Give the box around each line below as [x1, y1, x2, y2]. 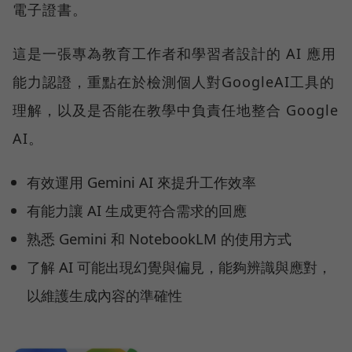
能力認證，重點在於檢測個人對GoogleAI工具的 [13, 71, 335, 91]
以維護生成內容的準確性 [27, 284, 183, 305]
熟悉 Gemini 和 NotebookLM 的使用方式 [27, 228, 292, 248]
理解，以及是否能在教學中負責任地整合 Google [13, 100, 339, 119]
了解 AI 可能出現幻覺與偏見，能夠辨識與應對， [27, 256, 332, 277]
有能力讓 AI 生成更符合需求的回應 [27, 200, 247, 220]
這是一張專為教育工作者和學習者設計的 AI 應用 [13, 43, 336, 63]
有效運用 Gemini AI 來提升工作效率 [27, 171, 257, 192]
